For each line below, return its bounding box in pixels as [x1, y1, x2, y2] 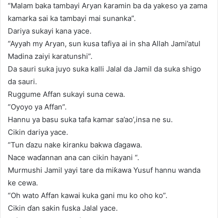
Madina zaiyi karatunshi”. [8, 51, 92, 61]
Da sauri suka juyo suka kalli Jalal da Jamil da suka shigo [8, 64, 201, 73]
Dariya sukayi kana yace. [8, 26, 91, 36]
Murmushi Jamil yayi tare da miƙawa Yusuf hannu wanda [8, 165, 200, 175]
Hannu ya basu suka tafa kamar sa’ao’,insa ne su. [8, 114, 173, 124]
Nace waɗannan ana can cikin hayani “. [8, 152, 139, 162]
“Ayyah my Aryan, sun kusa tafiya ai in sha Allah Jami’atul [8, 38, 200, 48]
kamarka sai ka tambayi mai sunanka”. [8, 13, 136, 23]
